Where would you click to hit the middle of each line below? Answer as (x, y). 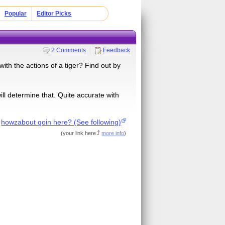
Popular (15, 14)
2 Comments (68, 50)
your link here (80, 133)
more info (113, 133)
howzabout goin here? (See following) (61, 122)
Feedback (116, 50)
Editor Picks (54, 14)
